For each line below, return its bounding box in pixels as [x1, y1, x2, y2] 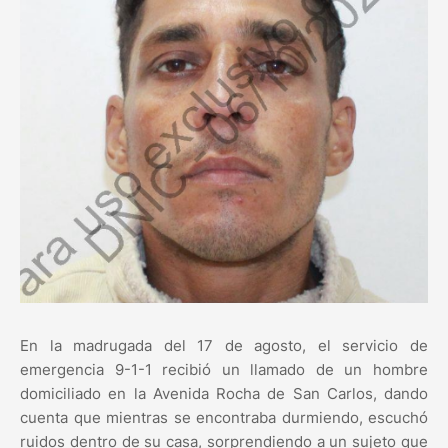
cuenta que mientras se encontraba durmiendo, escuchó [20, 407, 428, 427]
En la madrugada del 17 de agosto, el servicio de [20, 335, 428, 355]
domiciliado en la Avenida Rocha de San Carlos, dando [20, 383, 428, 403]
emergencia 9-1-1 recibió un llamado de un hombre [20, 359, 428, 379]
